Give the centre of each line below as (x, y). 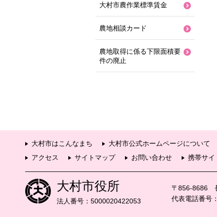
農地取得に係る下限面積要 (140, 51)
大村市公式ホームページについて (159, 143)
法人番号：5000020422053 (99, 201)
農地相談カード (123, 28)
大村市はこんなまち (62, 143)
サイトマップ (95, 157)
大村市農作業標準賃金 (133, 5)
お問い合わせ (152, 157)
